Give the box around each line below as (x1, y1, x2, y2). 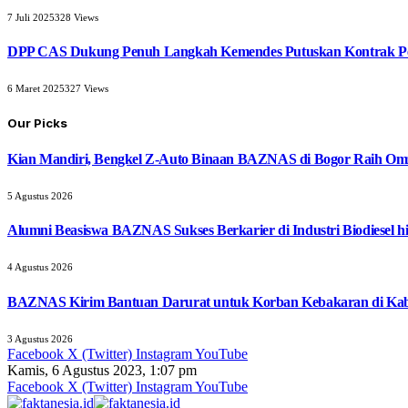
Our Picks (7, 116, 67, 131)
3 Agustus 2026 (7, 332, 73, 344)
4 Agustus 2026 (7, 261, 73, 273)
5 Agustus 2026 (7, 189, 73, 201)
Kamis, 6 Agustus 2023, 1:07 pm (7, 362, 197, 378)
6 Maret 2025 (7, 83, 65, 95)
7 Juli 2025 (7, 11, 55, 23)
